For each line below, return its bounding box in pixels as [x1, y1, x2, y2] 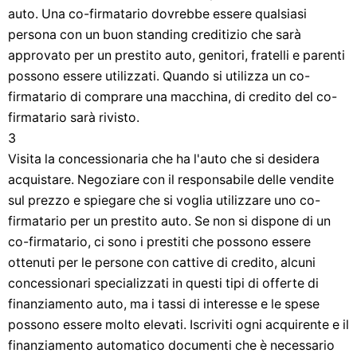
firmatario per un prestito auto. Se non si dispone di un [8, 214, 331, 229]
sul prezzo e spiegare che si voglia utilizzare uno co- [8, 193, 320, 208]
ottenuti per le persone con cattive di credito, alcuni [8, 255, 316, 270]
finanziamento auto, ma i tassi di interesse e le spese [8, 296, 320, 312]
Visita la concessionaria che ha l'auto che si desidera [8, 151, 320, 167]
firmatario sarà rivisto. [8, 110, 139, 125]
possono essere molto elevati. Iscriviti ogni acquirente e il [8, 317, 349, 332]
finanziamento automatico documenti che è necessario [8, 338, 335, 353]
